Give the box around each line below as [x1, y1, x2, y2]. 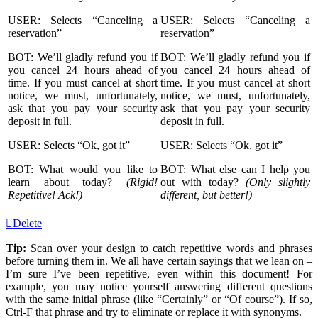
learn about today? [8, 176, 126, 189]
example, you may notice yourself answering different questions [6, 280, 312, 293]
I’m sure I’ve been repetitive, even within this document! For [6, 268, 312, 280]
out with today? [160, 176, 246, 189]
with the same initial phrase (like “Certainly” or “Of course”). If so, [6, 293, 312, 306]
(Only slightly [246, 176, 310, 189]
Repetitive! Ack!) [8, 189, 82, 202]
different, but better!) [160, 189, 252, 202]
